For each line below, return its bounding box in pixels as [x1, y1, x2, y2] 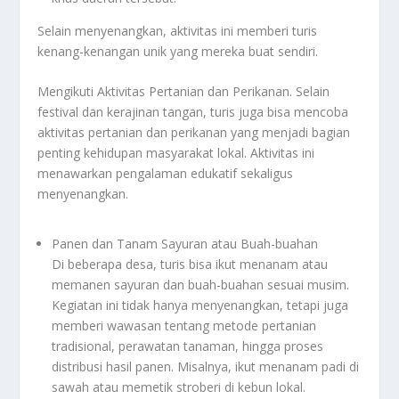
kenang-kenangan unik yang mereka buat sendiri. [37, 43, 319, 61]
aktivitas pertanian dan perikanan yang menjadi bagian [37, 124, 351, 142]
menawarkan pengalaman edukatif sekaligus [37, 165, 294, 183]
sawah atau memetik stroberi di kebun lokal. [52, 378, 306, 395]
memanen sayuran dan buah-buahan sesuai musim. [52, 275, 350, 293]
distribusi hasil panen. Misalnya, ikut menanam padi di [52, 357, 360, 375]
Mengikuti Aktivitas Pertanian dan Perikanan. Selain [37, 83, 330, 101]
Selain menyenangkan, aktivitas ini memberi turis [37, 22, 318, 40]
